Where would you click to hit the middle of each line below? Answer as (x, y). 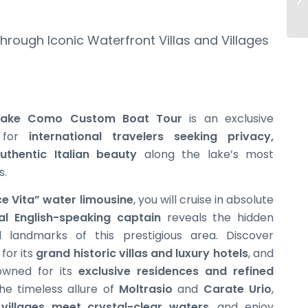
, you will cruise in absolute (203, 199)
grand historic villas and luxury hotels (142, 253)
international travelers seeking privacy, (151, 137)
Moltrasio (146, 289)
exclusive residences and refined (176, 271)
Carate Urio (238, 289)
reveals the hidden (217, 217)
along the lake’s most (205, 155)
